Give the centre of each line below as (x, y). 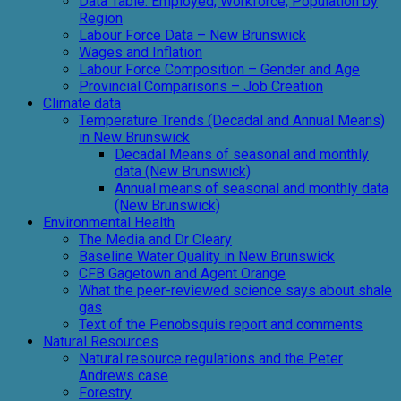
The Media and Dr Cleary (155, 239)
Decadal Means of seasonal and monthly (242, 154)
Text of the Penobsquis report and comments (221, 324)
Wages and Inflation (141, 52)
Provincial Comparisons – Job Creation (201, 86)
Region (101, 18)
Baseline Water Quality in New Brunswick (207, 256)
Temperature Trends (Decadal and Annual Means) (232, 120)
